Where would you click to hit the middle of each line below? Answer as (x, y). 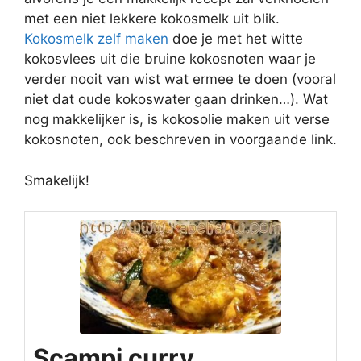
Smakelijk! (57, 180)
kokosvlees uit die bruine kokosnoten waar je (170, 59)
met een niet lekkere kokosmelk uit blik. (152, 19)
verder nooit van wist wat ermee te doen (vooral (180, 79)
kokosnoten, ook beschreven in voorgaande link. (180, 139)
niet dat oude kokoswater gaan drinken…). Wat (176, 99)
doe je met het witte (236, 39)
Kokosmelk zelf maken (96, 39)
